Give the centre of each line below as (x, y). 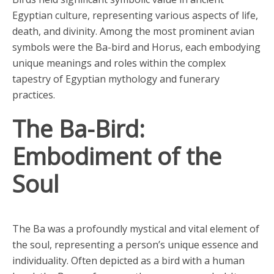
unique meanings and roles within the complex (119, 63)
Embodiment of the (117, 156)
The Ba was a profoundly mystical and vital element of (136, 229)
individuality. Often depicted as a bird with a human (128, 261)
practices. (34, 95)
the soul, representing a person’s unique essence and (135, 245)
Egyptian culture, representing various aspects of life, (135, 15)
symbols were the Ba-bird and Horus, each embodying (136, 47)
